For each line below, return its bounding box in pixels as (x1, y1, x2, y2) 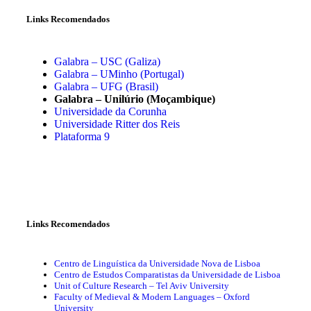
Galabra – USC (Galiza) (54, 55, 160, 67)
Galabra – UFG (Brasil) (54, 80, 158, 92)
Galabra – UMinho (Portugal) (54, 67, 184, 80)
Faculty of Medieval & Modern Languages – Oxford (54, 292, 250, 303)
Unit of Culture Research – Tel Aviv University (54, 280, 229, 292)
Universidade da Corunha (54, 105, 167, 117)
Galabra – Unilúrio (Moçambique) (54, 92, 215, 105)
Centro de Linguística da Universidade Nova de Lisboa (54, 258, 260, 269)
